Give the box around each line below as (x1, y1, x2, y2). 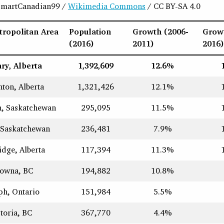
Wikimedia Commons (68, 1, 145, 11)
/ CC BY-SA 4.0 (145, 1, 200, 11)
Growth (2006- (132, 26, 188, 37)
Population (69, 26, 111, 37)
